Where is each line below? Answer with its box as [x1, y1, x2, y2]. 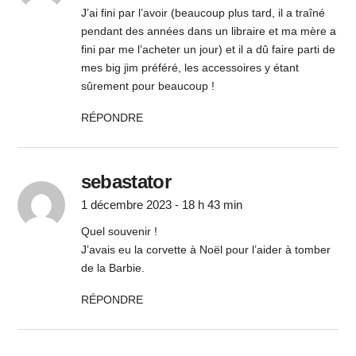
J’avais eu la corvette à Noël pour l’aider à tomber [80, 243, 331, 257]
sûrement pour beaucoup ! [80, 79, 215, 93]
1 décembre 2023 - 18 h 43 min [80, 198, 242, 212]
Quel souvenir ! [80, 225, 157, 238]
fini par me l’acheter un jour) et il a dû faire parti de [80, 43, 335, 56]
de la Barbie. [80, 261, 145, 275]
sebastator [80, 171, 171, 193]
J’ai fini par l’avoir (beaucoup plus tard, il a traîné [80, 6, 325, 20]
